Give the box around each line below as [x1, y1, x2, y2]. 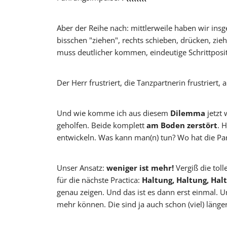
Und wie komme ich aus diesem [57, 108, 170, 119]
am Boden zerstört [146, 120, 217, 131]
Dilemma [170, 108, 207, 119]
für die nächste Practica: [57, 175, 142, 185]
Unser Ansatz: [57, 163, 106, 173]
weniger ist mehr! [106, 163, 174, 173]
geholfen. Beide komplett [57, 120, 146, 131]
